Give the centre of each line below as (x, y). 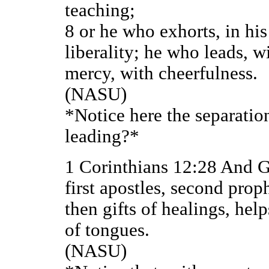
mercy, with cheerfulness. (161, 73)
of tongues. (107, 230)
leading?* (102, 136)
